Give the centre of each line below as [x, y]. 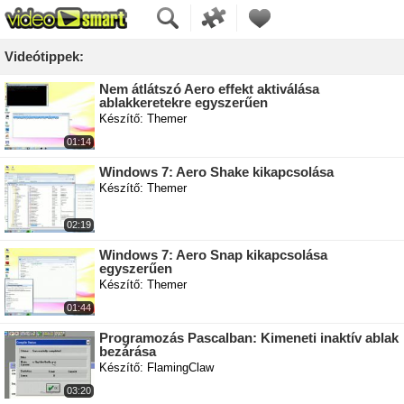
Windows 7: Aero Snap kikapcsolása [213, 255]
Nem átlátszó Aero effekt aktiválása [209, 89]
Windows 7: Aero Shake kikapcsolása [216, 172]
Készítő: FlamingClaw [156, 367]
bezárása [128, 351]
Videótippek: [44, 56]
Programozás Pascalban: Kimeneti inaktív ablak [249, 338]
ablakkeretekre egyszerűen [184, 102]
